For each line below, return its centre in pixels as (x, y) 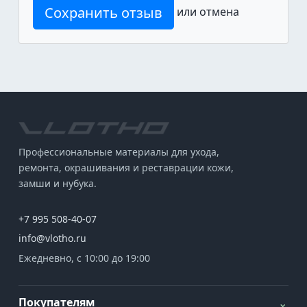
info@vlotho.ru (52, 238)
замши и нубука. (58, 184)
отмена (219, 12)
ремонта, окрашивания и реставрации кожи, (126, 168)
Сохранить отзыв (103, 13)
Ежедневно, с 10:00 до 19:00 (84, 258)
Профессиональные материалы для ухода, (119, 152)
